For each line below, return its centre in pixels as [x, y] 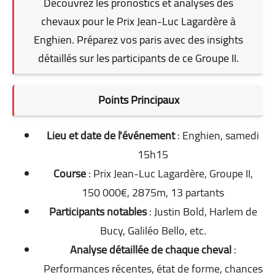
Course [69, 173]
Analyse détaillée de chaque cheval [150, 249]
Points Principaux [138, 99]
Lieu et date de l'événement [111, 135]
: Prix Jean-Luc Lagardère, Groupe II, [169, 173]
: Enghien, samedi [217, 135]
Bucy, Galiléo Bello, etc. [153, 230]
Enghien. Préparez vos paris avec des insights [138, 39]
